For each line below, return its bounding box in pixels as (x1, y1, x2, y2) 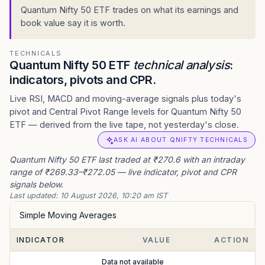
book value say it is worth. (21, 18, 125, 28)
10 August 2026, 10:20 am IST (60, 191, 167, 200)
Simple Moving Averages (20, 210, 117, 220)
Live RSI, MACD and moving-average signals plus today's (9, 93, 241, 104)
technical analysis (132, 58, 230, 72)
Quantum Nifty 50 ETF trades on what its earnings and (21, 5, 238, 15)
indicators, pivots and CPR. (9, 73, 156, 87)
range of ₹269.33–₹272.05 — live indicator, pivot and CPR (9, 167, 237, 177)
